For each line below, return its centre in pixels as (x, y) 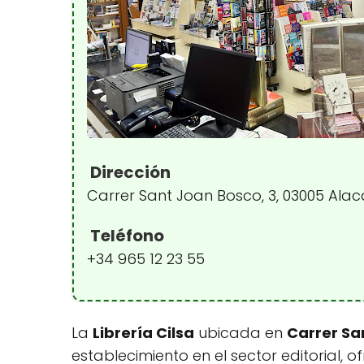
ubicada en (240, 333)
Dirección (129, 172)
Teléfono (126, 236)
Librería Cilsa (143, 333)
